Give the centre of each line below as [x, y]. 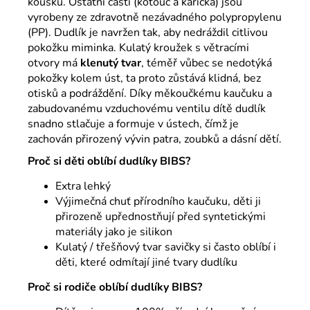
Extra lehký [83, 186]
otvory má [54, 63]
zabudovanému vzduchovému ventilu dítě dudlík [147, 108]
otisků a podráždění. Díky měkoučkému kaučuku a [150, 93]
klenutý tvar [111, 63]
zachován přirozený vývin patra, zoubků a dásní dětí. [155, 139]
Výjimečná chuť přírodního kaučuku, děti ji [158, 201]
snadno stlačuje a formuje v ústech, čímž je [133, 124]
